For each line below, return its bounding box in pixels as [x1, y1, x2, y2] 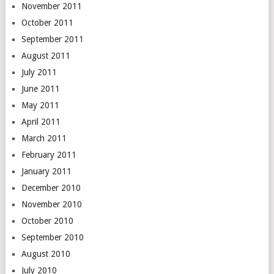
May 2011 [21, 100, 59, 110]
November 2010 [21, 199, 82, 209]
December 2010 [21, 183, 81, 193]
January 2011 [21, 166, 72, 176]
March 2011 [21, 133, 67, 143]
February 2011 [21, 150, 76, 160]
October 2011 [21, 18, 73, 28]
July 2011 [21, 67, 57, 77]
